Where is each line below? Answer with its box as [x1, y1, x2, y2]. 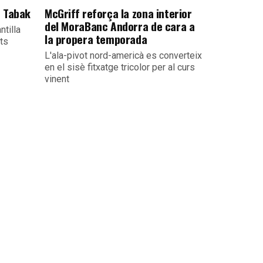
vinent [45, 73, 69, 85]
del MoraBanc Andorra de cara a [45, 18, 195, 35]
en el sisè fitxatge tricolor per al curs [45, 62, 195, 73]
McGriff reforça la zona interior [45, 5, 192, 22]
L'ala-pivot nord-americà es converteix [45, 50, 202, 61]
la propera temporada [45, 31, 147, 48]
